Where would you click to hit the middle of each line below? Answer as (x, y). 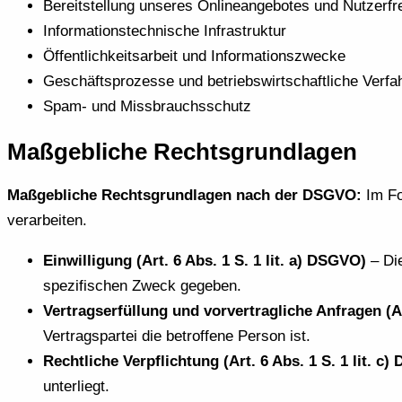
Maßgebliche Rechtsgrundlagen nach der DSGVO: (184, 195)
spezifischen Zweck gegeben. (142, 285)
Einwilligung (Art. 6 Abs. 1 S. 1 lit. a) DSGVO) (205, 260)
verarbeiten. (47, 220)
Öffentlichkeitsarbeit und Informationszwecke (194, 57)
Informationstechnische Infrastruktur (165, 31)
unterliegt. (76, 386)
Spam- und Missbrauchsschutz (147, 107)
